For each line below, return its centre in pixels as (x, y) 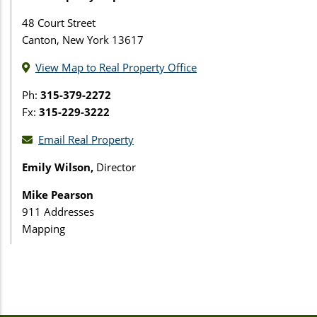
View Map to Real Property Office (116, 67)
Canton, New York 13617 (83, 39)
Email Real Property (86, 139)
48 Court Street (59, 22)
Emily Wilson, (59, 167)
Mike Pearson (58, 194)
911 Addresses (58, 211)
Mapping (44, 228)
